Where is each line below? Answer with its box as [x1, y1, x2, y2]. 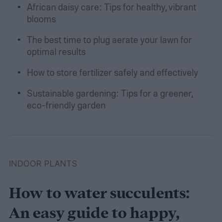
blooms [26, 13, 56, 25]
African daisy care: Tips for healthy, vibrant [26, 1, 196, 13]
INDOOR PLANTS [8, 159, 77, 169]
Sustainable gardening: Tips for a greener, [26, 87, 193, 99]
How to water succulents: [8, 183, 190, 205]
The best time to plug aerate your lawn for [26, 34, 192, 46]
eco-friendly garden [26, 99, 106, 111]
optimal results [26, 46, 86, 57]
